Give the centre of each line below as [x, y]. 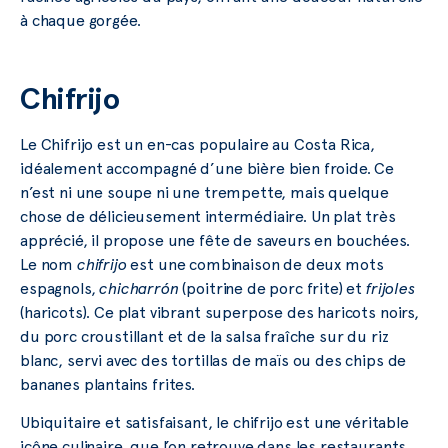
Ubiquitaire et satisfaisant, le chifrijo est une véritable [214, 423]
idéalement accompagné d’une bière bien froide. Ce [207, 168]
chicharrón [139, 288]
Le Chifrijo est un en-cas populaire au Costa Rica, [197, 144]
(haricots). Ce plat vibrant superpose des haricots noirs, [219, 312]
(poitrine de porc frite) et [272, 288]
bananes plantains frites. [107, 384]
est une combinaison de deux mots [255, 264]
